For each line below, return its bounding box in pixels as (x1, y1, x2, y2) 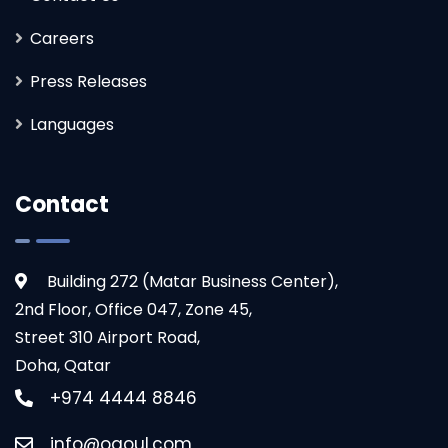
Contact (15, 189, 109, 221)
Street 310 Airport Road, (15, 326, 200, 350)
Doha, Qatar (15, 354, 111, 378)
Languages (30, 113, 114, 137)
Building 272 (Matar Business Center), (27, 270, 338, 294)
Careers (30, 27, 94, 51)
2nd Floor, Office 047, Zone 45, (15, 298, 252, 322)
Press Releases (30, 70, 147, 94)
